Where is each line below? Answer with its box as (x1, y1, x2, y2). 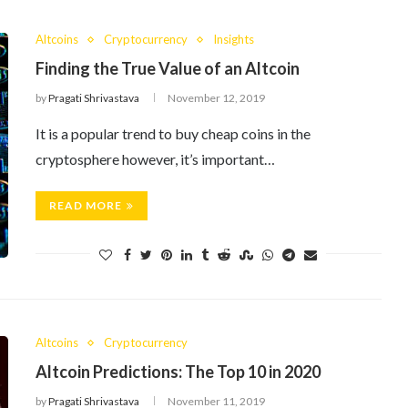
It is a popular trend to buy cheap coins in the (36, 125, 311, 142)
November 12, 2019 (168, 91, 265, 105)
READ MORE (49, 199, 122, 212)
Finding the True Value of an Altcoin (36, 58, 300, 78)
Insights (213, 32, 254, 46)
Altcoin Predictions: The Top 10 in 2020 (36, 362, 321, 382)
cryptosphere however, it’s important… (36, 150, 275, 168)
